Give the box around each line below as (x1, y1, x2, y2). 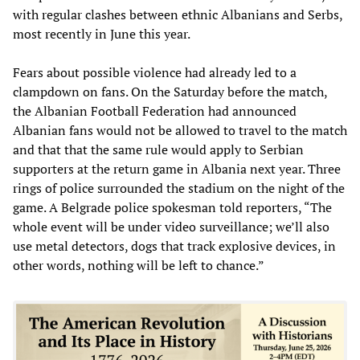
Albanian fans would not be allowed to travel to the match (13, 121, 347, 139)
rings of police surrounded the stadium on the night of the (13, 178, 345, 197)
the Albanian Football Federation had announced (13, 101, 297, 120)
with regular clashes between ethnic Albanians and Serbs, (13, 5, 342, 23)
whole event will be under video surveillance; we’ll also (13, 217, 329, 235)
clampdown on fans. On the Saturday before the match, (13, 82, 327, 100)
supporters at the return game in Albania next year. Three (13, 159, 341, 178)
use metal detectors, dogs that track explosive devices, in (13, 236, 336, 255)
